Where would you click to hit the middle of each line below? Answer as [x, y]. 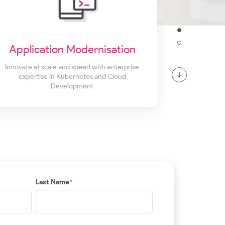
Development [72, 86]
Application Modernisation [72, 50]
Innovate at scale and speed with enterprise [72, 67]
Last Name [52, 182]
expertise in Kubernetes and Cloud [72, 77]
